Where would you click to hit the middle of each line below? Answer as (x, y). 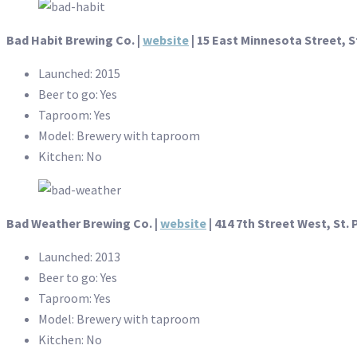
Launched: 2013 (79, 257)
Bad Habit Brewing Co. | (75, 40)
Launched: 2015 (79, 74)
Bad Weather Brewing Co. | (83, 224)
